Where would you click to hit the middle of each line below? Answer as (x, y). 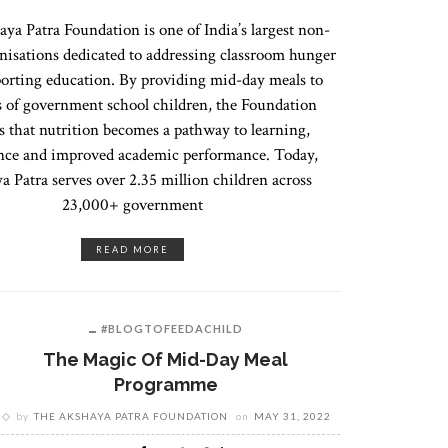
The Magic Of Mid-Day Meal (165, 359)
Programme (165, 384)
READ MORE (133, 249)
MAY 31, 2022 (292, 416)
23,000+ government (133, 205)
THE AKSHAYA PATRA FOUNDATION (130, 416)
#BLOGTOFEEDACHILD (171, 328)
